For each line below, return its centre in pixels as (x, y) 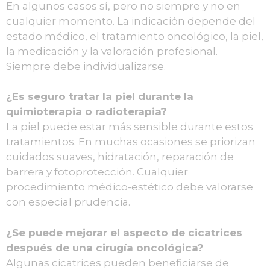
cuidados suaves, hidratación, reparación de (120, 157)
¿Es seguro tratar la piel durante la (100, 97)
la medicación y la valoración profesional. (112, 51)
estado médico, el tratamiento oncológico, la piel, (135, 36)
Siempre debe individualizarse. (86, 66)
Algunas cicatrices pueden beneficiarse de (118, 262)
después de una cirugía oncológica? (105, 247)
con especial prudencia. (68, 202)
